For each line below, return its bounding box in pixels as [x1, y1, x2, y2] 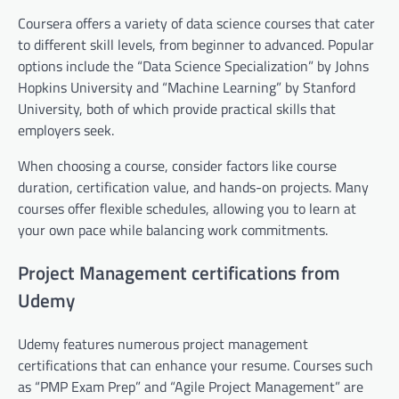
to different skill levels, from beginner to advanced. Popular [18, 34, 374, 56]
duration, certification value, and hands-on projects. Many [18, 176, 369, 199]
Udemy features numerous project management [18, 333, 308, 355]
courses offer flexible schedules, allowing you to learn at [18, 198, 356, 220]
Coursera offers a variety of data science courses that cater [18, 12, 375, 35]
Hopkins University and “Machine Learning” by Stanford [18, 77, 355, 99]
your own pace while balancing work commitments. [18, 219, 328, 241]
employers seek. [18, 119, 114, 142]
